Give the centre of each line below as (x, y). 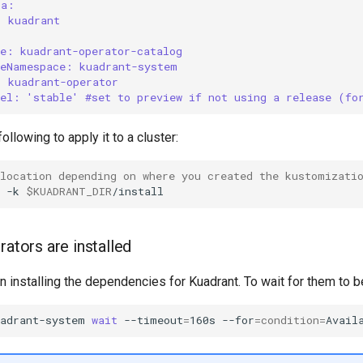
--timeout (154, 320)
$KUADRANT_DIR (69, 192)
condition (290, 320)
